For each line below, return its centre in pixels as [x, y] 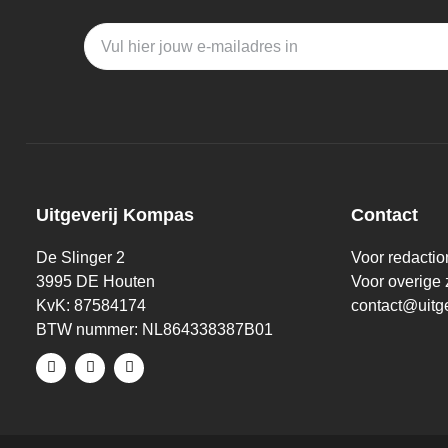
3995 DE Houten [95, 282]
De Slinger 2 [80, 258]
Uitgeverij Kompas [115, 215]
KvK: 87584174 [91, 306]
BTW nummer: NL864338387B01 [154, 330]
